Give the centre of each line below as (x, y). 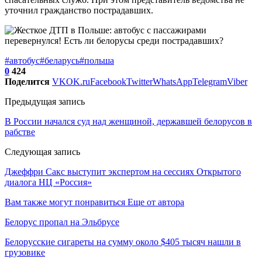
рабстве (20, 132)
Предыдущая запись (45, 101)
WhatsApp (173, 81)
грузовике (25, 252)
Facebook (108, 81)
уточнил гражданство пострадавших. (79, 10)
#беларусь (60, 60)
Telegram (210, 81)
